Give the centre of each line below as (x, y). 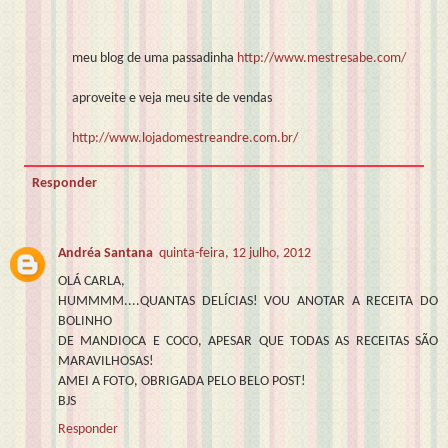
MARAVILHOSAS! (106, 362)
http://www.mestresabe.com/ (322, 59)
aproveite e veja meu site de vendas (172, 99)
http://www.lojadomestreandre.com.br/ (185, 139)
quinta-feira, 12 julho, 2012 (235, 254)
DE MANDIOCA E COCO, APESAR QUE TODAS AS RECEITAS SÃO (248, 342)
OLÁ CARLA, (91, 282)
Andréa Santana (105, 254)
